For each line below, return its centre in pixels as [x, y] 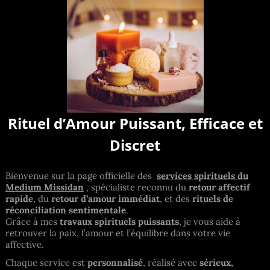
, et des [176, 198]
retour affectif [219, 187]
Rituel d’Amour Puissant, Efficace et [135, 123]
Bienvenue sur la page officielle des [80, 175]
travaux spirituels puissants [119, 221]
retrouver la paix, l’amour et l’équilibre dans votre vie [118, 233]
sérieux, [216, 262]
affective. [25, 244]
